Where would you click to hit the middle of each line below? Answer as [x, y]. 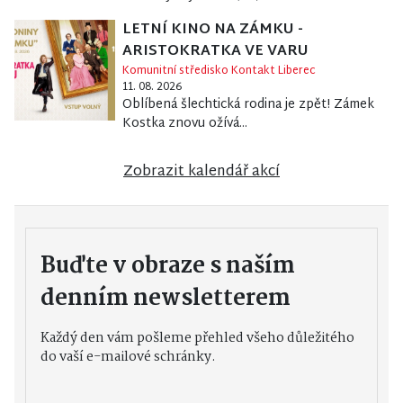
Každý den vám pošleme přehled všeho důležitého [197, 339]
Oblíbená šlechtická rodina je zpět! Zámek [248, 105]
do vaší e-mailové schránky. [128, 358]
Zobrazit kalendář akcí [201, 173]
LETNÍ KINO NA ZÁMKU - [212, 31]
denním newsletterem [166, 299]
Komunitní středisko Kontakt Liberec [219, 72]
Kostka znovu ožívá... [184, 124]
